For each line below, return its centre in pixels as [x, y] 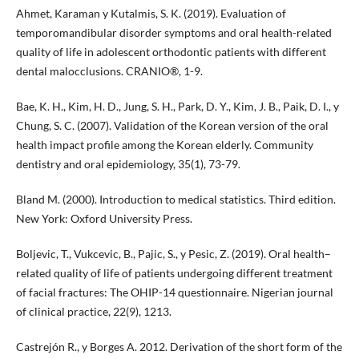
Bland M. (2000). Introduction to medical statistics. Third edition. [175, 200]
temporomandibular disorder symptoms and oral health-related [173, 33]
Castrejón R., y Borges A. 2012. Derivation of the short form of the [179, 347]
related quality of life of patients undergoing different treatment [174, 273]
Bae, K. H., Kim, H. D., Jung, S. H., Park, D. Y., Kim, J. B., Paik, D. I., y [177, 107]
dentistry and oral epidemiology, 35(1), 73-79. [128, 164]
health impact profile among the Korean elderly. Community [164, 145]
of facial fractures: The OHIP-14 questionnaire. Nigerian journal [174, 292]
